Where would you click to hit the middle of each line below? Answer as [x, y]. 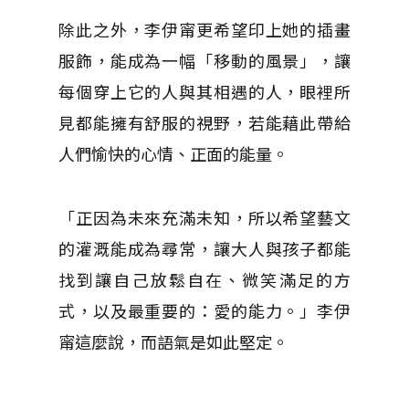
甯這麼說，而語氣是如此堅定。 [173, 341]
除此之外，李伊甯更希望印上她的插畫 [204, 29]
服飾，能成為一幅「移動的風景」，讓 [204, 60]
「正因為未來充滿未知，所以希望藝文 [204, 217]
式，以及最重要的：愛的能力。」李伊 [204, 310]
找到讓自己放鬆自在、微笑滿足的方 [204, 279]
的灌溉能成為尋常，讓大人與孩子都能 [204, 248]
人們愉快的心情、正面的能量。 [173, 153]
